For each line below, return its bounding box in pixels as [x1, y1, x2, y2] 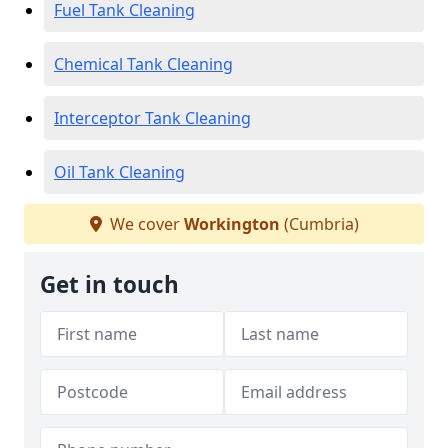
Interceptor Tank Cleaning [54, 107, 251, 129]
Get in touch [40, 269, 179, 300]
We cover [105, 213, 184, 235]
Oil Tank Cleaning [54, 161, 185, 183]
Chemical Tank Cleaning [54, 53, 233, 75]
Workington [183, 213, 280, 235]
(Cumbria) [279, 213, 359, 235]
